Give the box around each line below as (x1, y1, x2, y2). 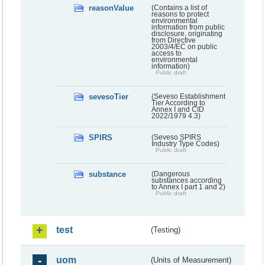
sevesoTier (89, 92, 128, 101)
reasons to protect (151, 10, 209, 18)
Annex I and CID (151, 105, 204, 113)
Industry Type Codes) (151, 140, 219, 147)
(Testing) (151, 225, 181, 235)
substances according (151, 176, 222, 184)
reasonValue (89, 3, 134, 12)
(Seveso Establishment (151, 92, 225, 100)
